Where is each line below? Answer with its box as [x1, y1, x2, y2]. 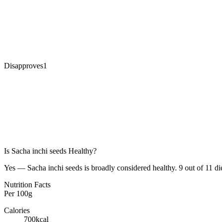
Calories [4, 206, 30, 215]
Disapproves [4, 61, 43, 70]
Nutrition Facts [4, 180, 51, 189]
